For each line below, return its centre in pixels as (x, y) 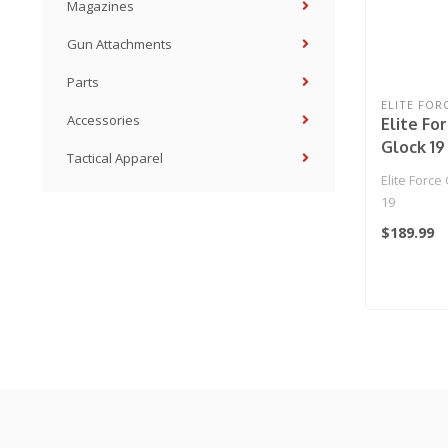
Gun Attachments (119, 44)
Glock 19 (412, 146)
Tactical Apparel (115, 158)
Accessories (103, 120)
